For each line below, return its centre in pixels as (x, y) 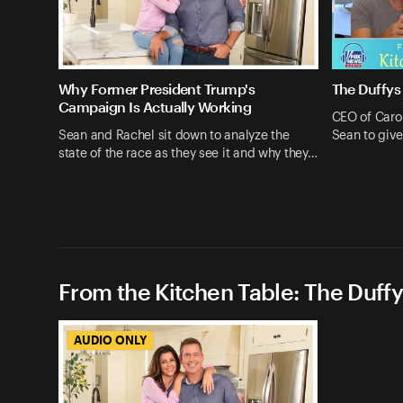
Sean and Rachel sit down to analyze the (174, 135)
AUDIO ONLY (110, 340)
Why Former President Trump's (157, 89)
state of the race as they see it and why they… (188, 153)
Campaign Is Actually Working (155, 107)
